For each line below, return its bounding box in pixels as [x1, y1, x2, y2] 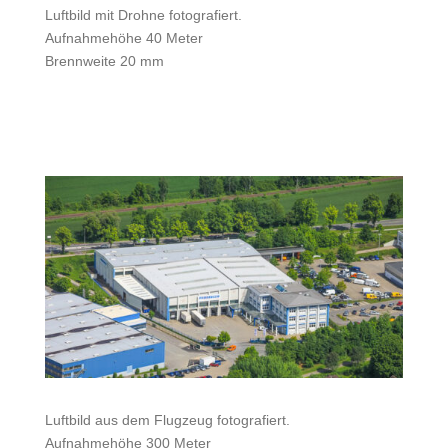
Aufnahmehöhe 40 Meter [44, 30, 203, 47]
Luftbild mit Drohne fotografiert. [44, 7, 242, 24]
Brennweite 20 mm [44, 53, 164, 70]
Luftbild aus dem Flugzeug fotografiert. [44, 411, 290, 428]
